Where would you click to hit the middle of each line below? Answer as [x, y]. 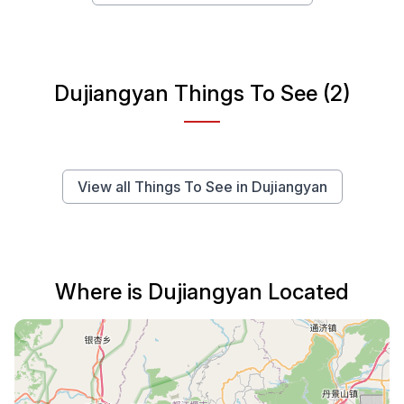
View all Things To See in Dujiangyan [202, 186]
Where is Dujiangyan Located [202, 291]
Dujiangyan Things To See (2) [202, 93]
